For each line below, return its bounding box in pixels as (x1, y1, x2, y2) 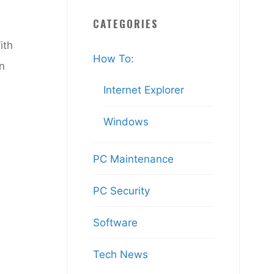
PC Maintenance (93, 152, 174, 165)
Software (93, 216, 138, 229)
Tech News (93, 248, 149, 261)
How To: (93, 53, 135, 65)
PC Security (93, 184, 150, 197)
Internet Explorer (103, 84, 185, 97)
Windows (103, 116, 149, 128)
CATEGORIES (93, 16, 159, 32)
